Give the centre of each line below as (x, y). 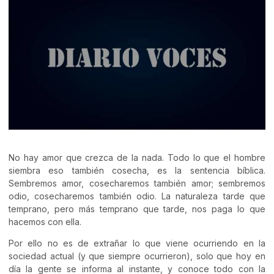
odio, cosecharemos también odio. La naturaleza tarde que (137, 196)
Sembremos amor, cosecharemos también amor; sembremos (137, 183)
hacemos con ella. (45, 221)
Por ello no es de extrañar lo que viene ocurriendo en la (137, 243)
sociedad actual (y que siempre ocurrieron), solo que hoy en (137, 256)
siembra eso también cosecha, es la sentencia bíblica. (137, 170)
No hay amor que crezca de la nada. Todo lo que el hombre (137, 157)
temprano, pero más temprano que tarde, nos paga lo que (137, 209)
